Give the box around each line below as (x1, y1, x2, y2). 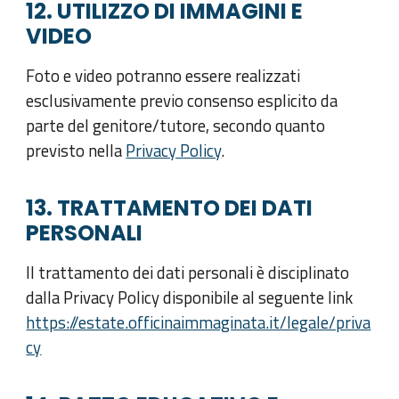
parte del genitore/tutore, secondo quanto (26, 113, 326, 139)
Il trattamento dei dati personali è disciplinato (26, 259, 350, 285)
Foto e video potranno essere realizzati (26, 63, 301, 89)
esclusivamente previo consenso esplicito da (26, 88, 338, 114)
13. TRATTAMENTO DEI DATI (26, 192, 313, 223)
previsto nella (26, 138, 126, 164)
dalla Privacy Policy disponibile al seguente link (26, 284, 354, 310)
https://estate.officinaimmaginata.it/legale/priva (26, 309, 371, 335)
